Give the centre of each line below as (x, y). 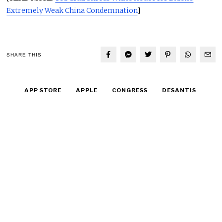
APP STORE (43, 90)
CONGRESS (130, 90)
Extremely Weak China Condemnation (72, 11)
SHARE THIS (24, 55)
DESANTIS (179, 90)
